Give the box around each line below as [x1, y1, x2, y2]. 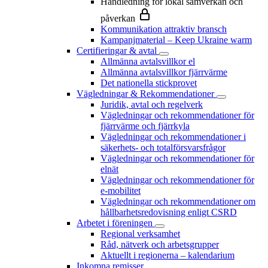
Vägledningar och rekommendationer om [100, 196, 255, 207]
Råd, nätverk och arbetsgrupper [100, 239, 219, 250]
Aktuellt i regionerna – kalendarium [100, 250, 234, 261]
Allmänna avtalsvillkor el [100, 56, 195, 67]
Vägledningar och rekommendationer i [100, 132, 246, 142]
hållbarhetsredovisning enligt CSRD [100, 207, 237, 218]
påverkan [100, 13, 135, 24]
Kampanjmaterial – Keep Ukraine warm [100, 35, 252, 45]
